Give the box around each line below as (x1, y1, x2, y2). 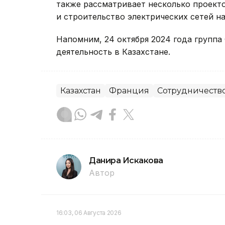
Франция (109, 86, 149, 96)
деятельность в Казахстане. (56, 47, 170, 57)
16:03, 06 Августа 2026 (56, 209, 122, 217)
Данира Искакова (89, 156, 163, 166)
